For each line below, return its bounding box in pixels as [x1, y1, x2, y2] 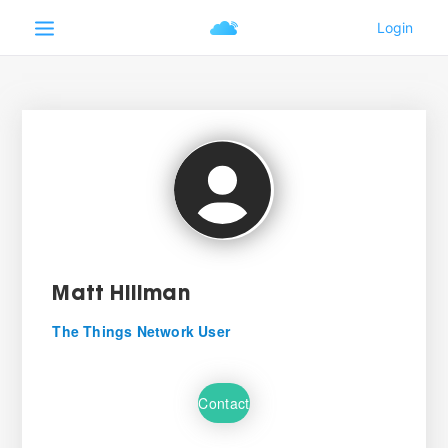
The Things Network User [52, 321, 230, 341]
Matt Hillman [52, 285, 190, 305]
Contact [198, 392, 250, 413]
